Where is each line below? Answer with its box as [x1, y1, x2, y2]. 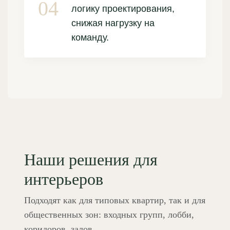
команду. [71, 32, 109, 43]
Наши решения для [24, 150, 158, 169]
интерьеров [24, 169, 103, 188]
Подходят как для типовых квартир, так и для [24, 195, 205, 205]
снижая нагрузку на [71, 17, 155, 28]
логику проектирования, [71, 3, 175, 14]
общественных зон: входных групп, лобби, [24, 209, 194, 220]
